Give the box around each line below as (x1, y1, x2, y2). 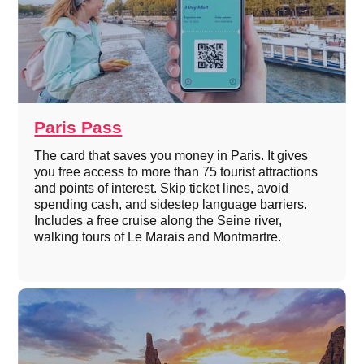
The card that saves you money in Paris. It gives (34, 149, 309, 163)
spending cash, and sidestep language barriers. (34, 197, 308, 212)
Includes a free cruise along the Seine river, (34, 214, 283, 228)
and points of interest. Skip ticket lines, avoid (34, 181, 289, 196)
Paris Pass (34, 118, 123, 137)
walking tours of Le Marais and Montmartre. (34, 230, 282, 245)
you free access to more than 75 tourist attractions (34, 165, 318, 180)
